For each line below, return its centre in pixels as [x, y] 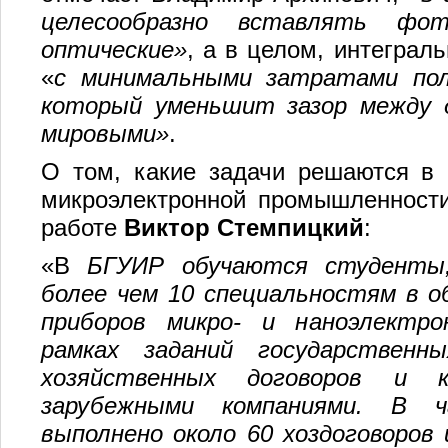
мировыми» [105, 133]
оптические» [114, 49]
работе [82, 227]
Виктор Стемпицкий [244, 227]
